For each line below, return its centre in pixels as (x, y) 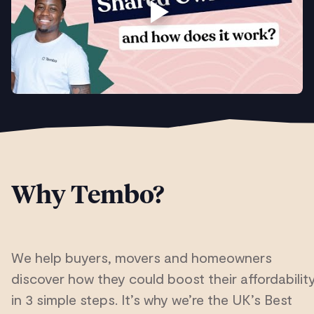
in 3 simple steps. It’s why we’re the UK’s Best (152, 300)
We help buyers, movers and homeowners (142, 258)
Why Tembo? (88, 197)
